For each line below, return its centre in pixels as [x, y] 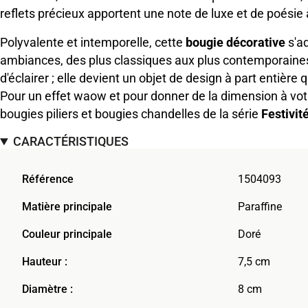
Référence [48, 179]
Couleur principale [67, 234]
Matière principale [67, 207]
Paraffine [260, 207]
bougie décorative [235, 43]
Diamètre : [47, 289]
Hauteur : [45, 262]
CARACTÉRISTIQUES [71, 142]
